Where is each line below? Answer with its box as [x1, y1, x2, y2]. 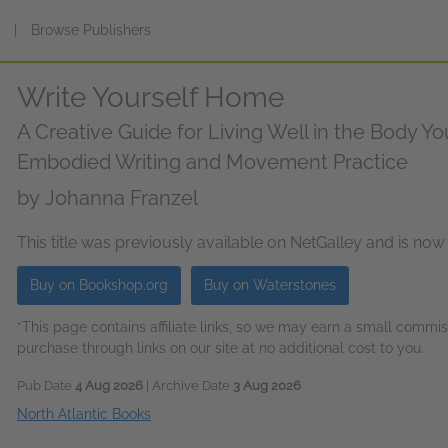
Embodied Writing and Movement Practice [17, 150, 408, 174]
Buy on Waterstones [204, 277, 336, 293]
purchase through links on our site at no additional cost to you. [17, 340, 424, 356]
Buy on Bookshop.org [30, 277, 168, 293]
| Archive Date [143, 378, 233, 393]
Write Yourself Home [17, 81, 284, 114]
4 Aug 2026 [75, 378, 143, 393]
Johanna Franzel [45, 186, 198, 210]
